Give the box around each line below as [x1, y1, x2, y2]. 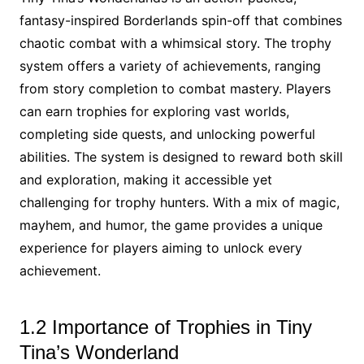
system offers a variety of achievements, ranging [19, 57, 321, 74]
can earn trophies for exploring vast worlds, [19, 102, 289, 119]
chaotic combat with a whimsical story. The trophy [19, 34, 331, 51]
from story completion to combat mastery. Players [19, 80, 331, 97]
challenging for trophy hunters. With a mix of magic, [19, 193, 340, 210]
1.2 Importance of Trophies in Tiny [19, 315, 312, 338]
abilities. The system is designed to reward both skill [19, 148, 343, 165]
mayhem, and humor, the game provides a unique [19, 216, 323, 233]
